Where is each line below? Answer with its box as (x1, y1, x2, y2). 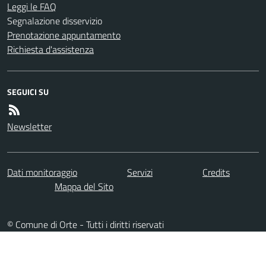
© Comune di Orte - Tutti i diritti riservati (7, 217, 164, 232)
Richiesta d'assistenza (7, 42, 94, 56)
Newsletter (7, 119, 52, 134)
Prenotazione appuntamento (7, 28, 121, 42)
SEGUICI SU (7, 85, 49, 98)
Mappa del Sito (55, 179, 113, 194)
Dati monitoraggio (7, 164, 77, 179)
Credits (202, 164, 230, 179)
